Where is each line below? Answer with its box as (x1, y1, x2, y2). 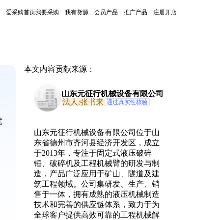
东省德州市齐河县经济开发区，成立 (33, 138, 160, 147)
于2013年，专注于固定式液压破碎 (33, 149, 152, 157)
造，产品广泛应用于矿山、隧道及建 (33, 169, 160, 178)
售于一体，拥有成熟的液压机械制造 (33, 190, 160, 198)
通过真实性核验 (106, 99, 148, 106)
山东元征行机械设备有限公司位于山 (33, 128, 160, 137)
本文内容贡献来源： (24, 65, 95, 73)
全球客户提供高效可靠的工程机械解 (33, 211, 160, 219)
